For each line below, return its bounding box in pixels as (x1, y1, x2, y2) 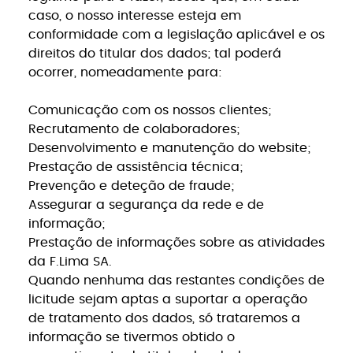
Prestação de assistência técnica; (28, 160, 243, 173)
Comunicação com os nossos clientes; (28, 103, 271, 117)
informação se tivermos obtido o (28, 330, 235, 344)
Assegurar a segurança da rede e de (28, 198, 264, 211)
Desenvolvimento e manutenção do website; (28, 141, 310, 154)
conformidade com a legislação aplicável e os (28, 28, 325, 41)
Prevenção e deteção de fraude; (28, 179, 234, 192)
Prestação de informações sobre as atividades (28, 236, 325, 249)
